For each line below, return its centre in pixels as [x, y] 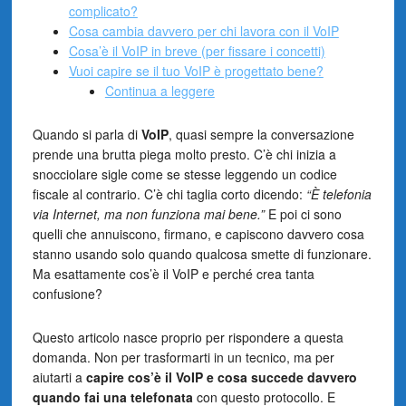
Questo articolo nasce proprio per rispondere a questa [188, 337]
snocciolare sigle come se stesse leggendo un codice [184, 174]
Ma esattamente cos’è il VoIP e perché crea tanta [173, 273]
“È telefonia [338, 193]
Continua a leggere [159, 90]
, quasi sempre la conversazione [261, 134]
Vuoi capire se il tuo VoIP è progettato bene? [196, 70]
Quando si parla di [87, 134]
